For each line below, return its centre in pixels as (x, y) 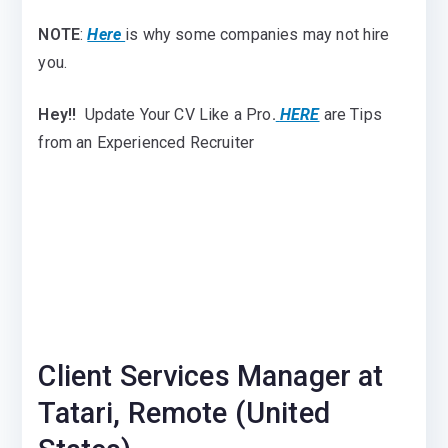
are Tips (352, 114)
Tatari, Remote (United (184, 413)
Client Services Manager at (211, 376)
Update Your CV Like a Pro (178, 114)
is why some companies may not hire (257, 34)
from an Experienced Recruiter (146, 142)
